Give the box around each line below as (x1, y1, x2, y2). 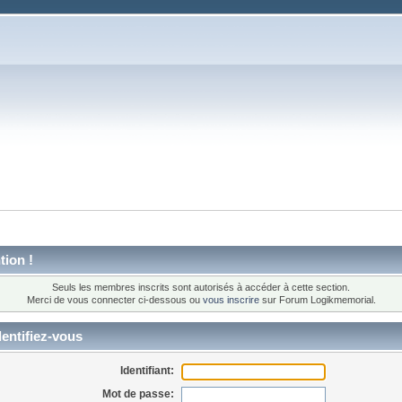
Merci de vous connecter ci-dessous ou (26, 294, 203, 306)
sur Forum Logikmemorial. (258, 294, 376, 306)
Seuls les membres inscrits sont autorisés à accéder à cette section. (52, 282, 350, 293)
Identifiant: (120, 363, 175, 377)
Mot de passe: (102, 387, 175, 400)
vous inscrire (202, 294, 259, 306)
